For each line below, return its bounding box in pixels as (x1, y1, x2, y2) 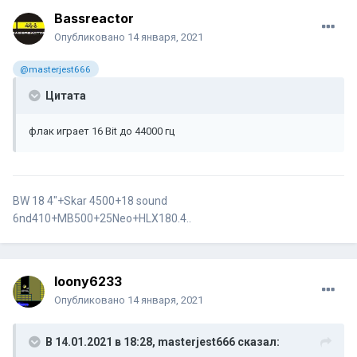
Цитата (43, 88, 86, 102)
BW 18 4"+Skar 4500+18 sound (13, 194, 167, 208)
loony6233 (54, 273, 122, 290)
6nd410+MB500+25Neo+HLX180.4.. (13, 212, 191, 226)
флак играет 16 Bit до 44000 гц (29, 124, 175, 137)
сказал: (235, 335, 280, 349)
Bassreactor (54, 10, 134, 27)
